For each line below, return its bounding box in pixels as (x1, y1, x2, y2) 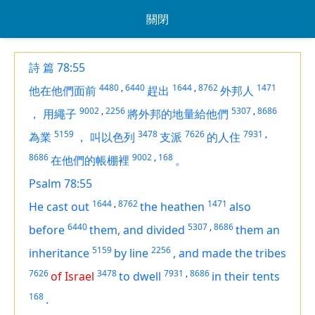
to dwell (119, 269, 161, 284)
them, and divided (89, 222, 185, 238)
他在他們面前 (29, 83, 96, 98)
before (29, 222, 65, 238)
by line (114, 245, 148, 261)
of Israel (51, 269, 94, 284)
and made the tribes (179, 245, 286, 261)
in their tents (212, 269, 280, 284)
